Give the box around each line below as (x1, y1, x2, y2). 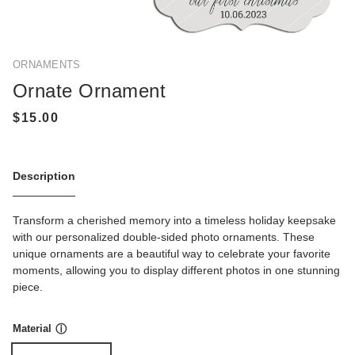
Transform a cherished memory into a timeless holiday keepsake (13, 214, 336, 227)
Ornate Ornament (13, 79, 166, 101)
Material (13, 323, 52, 335)
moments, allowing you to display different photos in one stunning (13, 264, 340, 277)
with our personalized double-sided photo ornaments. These (13, 231, 315, 244)
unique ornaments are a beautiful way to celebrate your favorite (13, 247, 330, 261)
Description (13, 170, 75, 183)
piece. (13, 281, 43, 294)
